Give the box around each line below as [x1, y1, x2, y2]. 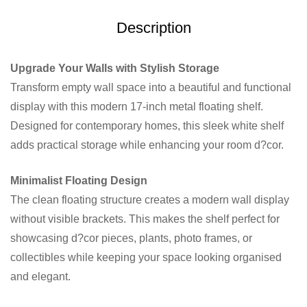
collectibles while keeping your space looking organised [10, 251, 282, 263]
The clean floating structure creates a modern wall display [10, 194, 289, 206]
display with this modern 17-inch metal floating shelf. [10, 101, 263, 112]
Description [116, 19, 191, 36]
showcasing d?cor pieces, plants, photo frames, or [10, 232, 252, 244]
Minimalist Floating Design [10, 175, 147, 186]
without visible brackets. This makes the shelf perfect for [10, 213, 280, 225]
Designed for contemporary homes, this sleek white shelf [10, 120, 284, 132]
